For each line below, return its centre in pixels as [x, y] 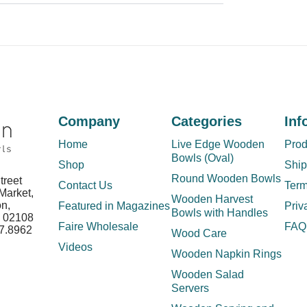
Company [89, 122]
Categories [207, 122]
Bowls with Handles [220, 213]
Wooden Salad [208, 275]
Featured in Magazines [114, 206]
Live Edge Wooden [218, 145]
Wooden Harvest [212, 199]
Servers [191, 288]
